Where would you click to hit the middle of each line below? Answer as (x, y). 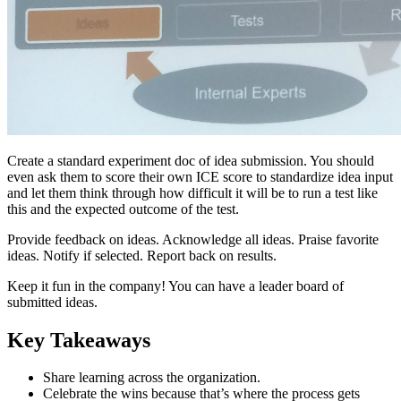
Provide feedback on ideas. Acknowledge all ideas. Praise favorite (193, 239)
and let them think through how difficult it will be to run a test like (192, 192)
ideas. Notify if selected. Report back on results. (142, 255)
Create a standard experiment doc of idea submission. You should (191, 160)
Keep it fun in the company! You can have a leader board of (175, 286)
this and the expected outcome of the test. (123, 209)
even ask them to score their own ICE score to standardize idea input (200, 176)
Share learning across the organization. (152, 378)
